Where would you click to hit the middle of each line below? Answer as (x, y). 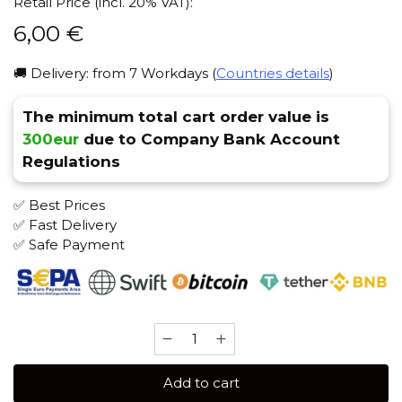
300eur (51, 140)
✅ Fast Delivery (65, 225)
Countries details (273, 74)
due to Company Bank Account (210, 140)
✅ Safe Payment (69, 245)
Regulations (71, 162)
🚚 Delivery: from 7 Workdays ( (115, 74)
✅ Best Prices (59, 205)
